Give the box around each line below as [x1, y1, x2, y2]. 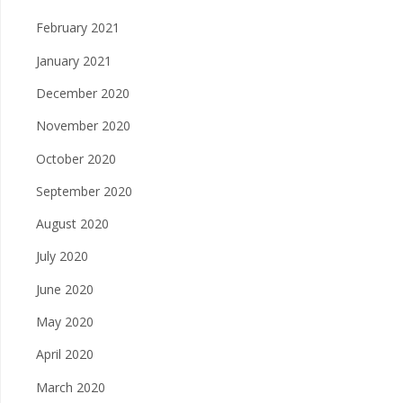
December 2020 [36, 84, 130, 102]
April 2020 [36, 345, 94, 363]
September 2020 [36, 182, 132, 200]
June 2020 [36, 280, 94, 298]
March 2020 [36, 378, 105, 396]
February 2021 [36, 19, 120, 37]
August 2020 [36, 215, 109, 233]
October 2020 [36, 149, 116, 167]
